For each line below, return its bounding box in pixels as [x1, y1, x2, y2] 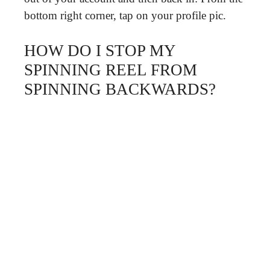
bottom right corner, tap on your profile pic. [24, 8, 226, 22]
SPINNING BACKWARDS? [24, 80, 216, 98]
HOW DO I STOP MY [24, 42, 175, 60]
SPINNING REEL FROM [24, 61, 197, 79]
